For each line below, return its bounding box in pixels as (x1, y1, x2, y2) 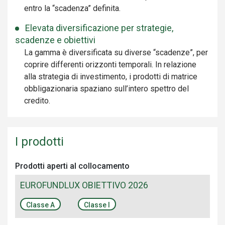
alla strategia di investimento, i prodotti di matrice (24, 72, 197, 81)
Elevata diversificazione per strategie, (25, 23, 173, 33)
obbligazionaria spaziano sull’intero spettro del (24, 84, 189, 93)
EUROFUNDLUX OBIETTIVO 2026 (20, 180, 148, 190)
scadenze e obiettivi (15, 35, 95, 45)
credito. (24, 96, 50, 105)
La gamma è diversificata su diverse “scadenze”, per (24, 48, 208, 57)
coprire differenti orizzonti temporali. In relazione (24, 60, 196, 69)
